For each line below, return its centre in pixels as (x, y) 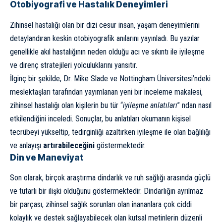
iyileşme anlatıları (150, 105)
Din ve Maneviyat (47, 157)
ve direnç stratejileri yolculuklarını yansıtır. (74, 65)
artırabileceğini (70, 145)
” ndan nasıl (194, 105)
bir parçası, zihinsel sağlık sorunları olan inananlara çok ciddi (101, 204)
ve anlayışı (27, 145)
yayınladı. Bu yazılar (169, 38)
